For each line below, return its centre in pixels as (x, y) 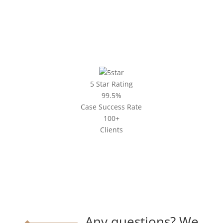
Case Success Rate (111, 107)
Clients (111, 129)
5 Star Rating (111, 84)
